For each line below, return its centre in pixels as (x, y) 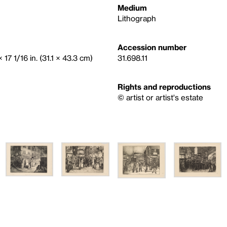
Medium (132, 7)
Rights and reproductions (164, 86)
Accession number (152, 47)
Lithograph (137, 18)
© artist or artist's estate (160, 97)
